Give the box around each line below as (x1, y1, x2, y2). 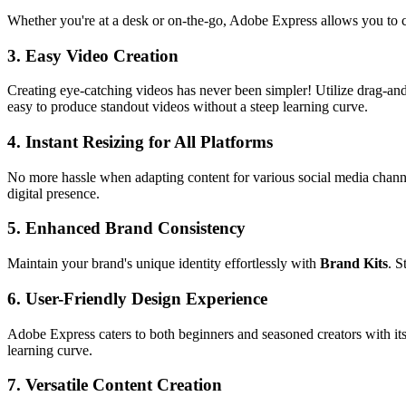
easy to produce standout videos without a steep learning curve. (7, 99, 368, 115)
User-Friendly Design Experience (25, 288, 267, 308)
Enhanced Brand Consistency (25, 218, 246, 238)
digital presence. (7, 185, 100, 201)
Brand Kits (320, 256, 388, 272)
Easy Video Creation (25, 45, 179, 65)
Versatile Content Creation (25, 375, 222, 395)
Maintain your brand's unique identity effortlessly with (7, 256, 320, 272)
